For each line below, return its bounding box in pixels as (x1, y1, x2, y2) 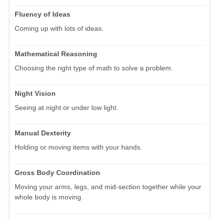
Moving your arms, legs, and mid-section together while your (15, 182, 201, 191)
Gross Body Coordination (15, 168, 100, 176)
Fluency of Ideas (15, 10, 70, 18)
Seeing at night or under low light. (15, 103, 118, 111)
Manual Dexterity (15, 129, 71, 137)
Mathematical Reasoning (15, 49, 97, 58)
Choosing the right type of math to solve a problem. (15, 64, 173, 72)
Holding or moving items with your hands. (15, 143, 142, 151)
